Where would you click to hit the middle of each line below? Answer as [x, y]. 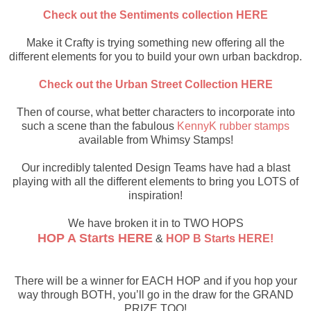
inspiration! [155, 195]
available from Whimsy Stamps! [155, 140]
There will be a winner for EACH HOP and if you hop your [155, 280]
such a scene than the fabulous [99, 126]
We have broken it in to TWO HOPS [155, 223]
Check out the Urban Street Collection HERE [155, 84]
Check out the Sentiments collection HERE [155, 15]
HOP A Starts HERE [95, 238]
